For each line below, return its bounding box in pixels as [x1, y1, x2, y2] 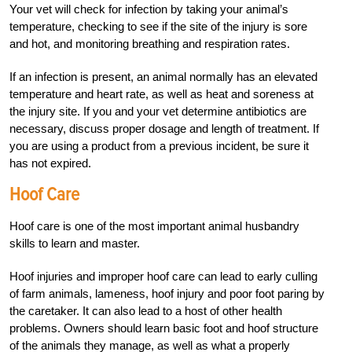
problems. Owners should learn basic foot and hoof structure [9, 321, 318, 335]
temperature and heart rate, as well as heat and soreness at [9, 86, 313, 101]
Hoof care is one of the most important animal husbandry [9, 218, 299, 233]
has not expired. [9, 156, 91, 170]
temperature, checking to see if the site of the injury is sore [9, 19, 307, 33]
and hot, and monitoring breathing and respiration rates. [9, 36, 290, 50]
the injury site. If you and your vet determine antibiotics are [9, 104, 306, 118]
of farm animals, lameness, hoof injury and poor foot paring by [9, 286, 324, 300]
